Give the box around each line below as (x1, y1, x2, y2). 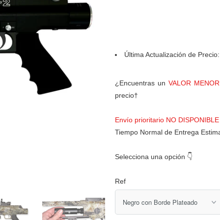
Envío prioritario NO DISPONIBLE (115, 115, 219, 124)
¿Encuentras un (115, 79, 165, 87)
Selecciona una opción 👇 (115, 152, 192, 161)
